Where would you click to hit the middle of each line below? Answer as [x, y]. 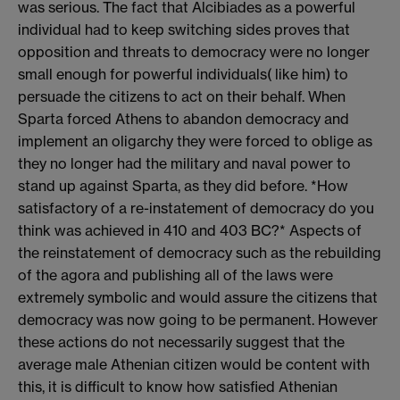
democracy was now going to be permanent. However [198, 319]
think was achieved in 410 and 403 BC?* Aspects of [190, 230]
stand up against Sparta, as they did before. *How [183, 185]
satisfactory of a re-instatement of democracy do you [196, 208]
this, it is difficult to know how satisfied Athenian [178, 386]
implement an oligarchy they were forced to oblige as [195, 141]
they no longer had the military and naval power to [184, 163]
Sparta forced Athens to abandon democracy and [183, 118]
